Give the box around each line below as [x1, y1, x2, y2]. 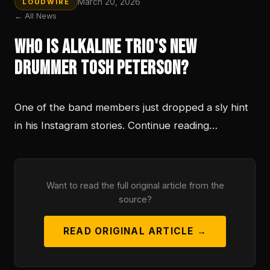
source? [118, 194, 152, 205]
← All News [14, 11, 57, 21]
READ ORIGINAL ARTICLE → [63, 225, 207, 237]
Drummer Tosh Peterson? [14, 57, 189, 81]
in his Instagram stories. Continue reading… [14, 119, 218, 132]
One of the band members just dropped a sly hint [14, 101, 248, 114]
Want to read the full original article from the [46, 180, 224, 191]
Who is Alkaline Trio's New [14, 36, 197, 60]
